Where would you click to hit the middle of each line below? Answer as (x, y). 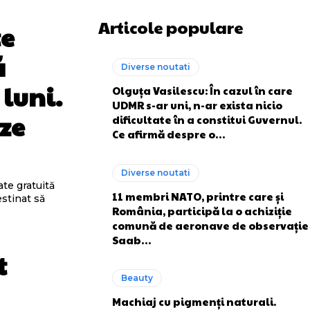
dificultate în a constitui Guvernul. (207, 119)
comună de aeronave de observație (210, 225)
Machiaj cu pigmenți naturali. (194, 301)
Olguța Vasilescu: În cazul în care (202, 90)
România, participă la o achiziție (202, 210)
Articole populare (171, 27)
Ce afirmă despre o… (168, 134)
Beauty (137, 278)
